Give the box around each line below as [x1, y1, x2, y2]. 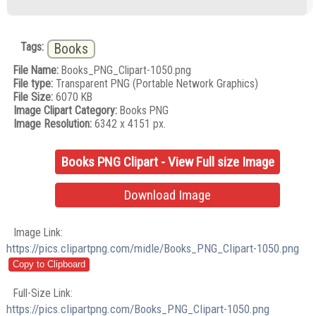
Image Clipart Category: [13, 104, 118, 118]
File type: [13, 77, 54, 91]
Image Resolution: [13, 117, 92, 131]
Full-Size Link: [13, 286, 73, 300]
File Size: [13, 90, 54, 104]
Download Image [124, 186, 212, 203]
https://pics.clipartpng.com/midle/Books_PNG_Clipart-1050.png [6, 241, 300, 256]
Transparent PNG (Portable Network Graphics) [53, 77, 259, 91]
